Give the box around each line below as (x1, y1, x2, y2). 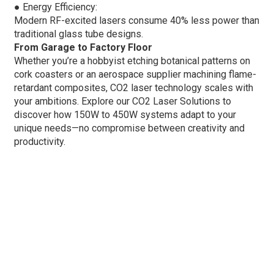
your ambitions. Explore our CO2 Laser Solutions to (13, 95, 231, 107)
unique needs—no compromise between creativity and (13, 122, 245, 134)
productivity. (13, 135, 65, 147)
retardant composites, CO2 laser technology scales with (13, 81, 253, 94)
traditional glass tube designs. (13, 28, 143, 40)
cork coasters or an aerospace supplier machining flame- (13, 68, 256, 80)
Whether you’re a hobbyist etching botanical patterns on (13, 54, 250, 67)
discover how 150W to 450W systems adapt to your (13, 108, 236, 120)
